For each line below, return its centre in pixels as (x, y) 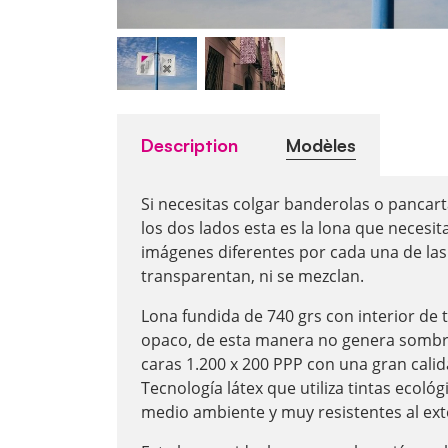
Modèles (321, 145)
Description (189, 145)
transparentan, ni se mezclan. (252, 276)
